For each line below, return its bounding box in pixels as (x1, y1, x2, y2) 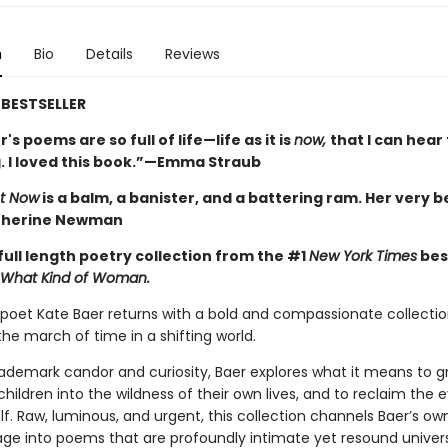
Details (85, 44, 133, 64)
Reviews (164, 44, 220, 64)
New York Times (308, 246, 417, 266)
